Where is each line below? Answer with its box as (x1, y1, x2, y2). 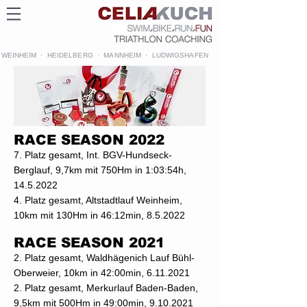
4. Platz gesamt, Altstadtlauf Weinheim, (14, 195, 182, 206)
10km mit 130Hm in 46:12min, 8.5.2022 (14, 210, 185, 221)
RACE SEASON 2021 (14, 235, 164, 250)
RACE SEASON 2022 (14, 132, 164, 147)
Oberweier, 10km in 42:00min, (14, 267, 147, 278)
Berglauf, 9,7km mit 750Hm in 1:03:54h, (14, 164, 186, 175)
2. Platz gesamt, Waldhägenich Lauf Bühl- (14, 252, 195, 263)
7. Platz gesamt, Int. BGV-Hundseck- (14, 149, 172, 160)
